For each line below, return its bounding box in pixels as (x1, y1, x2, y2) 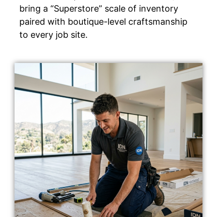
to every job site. (19, 30, 88, 40)
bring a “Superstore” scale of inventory (19, 3, 178, 14)
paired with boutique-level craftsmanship (19, 16, 187, 27)
